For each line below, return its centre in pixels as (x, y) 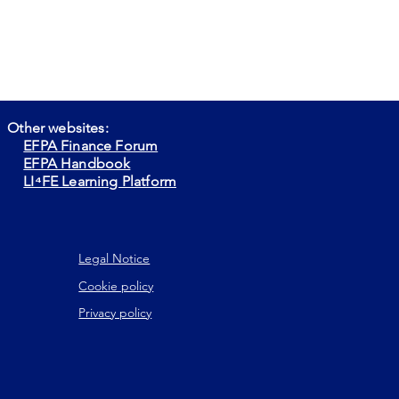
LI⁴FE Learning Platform (100, 181)
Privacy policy (115, 313)
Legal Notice (114, 258)
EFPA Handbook (77, 163)
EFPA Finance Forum (91, 146)
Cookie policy (116, 286)
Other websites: (58, 128)
